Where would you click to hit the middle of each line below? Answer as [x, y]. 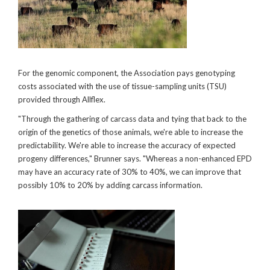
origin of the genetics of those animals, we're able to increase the [130, 132]
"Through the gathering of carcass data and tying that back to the [132, 118]
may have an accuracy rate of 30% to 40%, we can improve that [130, 171]
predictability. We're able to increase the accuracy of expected [127, 145]
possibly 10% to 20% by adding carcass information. [110, 185]
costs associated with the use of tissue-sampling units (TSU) [122, 86]
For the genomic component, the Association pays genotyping [127, 73]
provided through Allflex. [62, 99]
